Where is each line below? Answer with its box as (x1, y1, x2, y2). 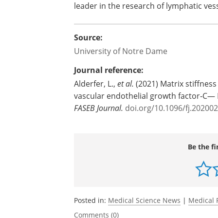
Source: (74, 32, 103, 43)
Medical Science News (108, 196, 181, 205)
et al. (117, 78, 134, 89)
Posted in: (74, 196, 108, 205)
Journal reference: (74, 65, 144, 75)
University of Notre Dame (74, 46, 167, 56)
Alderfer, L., (74, 78, 117, 89)
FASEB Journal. (74, 103, 123, 113)
